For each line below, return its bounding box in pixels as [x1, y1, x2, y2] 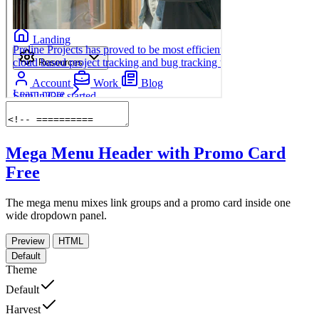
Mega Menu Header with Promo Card [6, 143, 286, 162]
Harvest [6, 303, 41, 315]
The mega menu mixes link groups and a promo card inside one [6, 196, 291, 209]
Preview [11, 235, 44, 246]
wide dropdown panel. [6, 209, 107, 221]
